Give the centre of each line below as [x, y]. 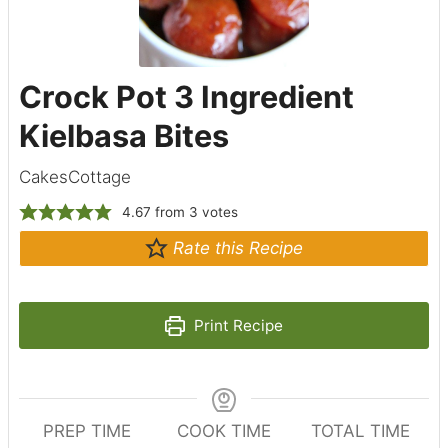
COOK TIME [224, 431]
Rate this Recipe [235, 248]
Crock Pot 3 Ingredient [186, 97]
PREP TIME [87, 431]
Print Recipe [236, 326]
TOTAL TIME [361, 431]
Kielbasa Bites [124, 136]
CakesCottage [75, 177]
